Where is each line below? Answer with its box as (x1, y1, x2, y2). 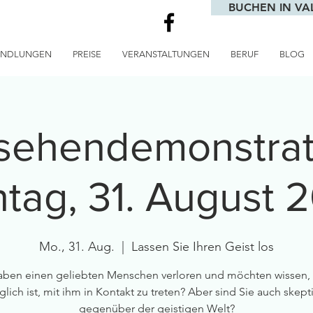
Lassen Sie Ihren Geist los (131, 239, 274, 254)
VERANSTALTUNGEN (122, 49, 210, 59)
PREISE (73, 49, 101, 59)
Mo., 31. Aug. (39, 239, 115, 254)
